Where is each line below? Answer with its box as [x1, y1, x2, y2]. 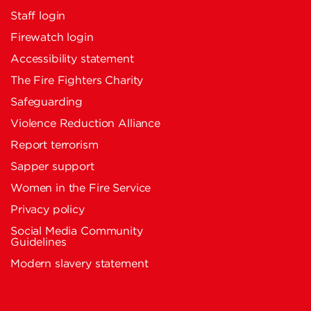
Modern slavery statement [10, 258, 149, 269]
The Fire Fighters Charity [10, 75, 144, 86]
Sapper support [10, 161, 94, 172]
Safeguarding [10, 96, 83, 108]
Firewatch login [10, 32, 94, 43]
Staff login [10, 10, 66, 22]
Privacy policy [10, 204, 85, 215]
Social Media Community [10, 226, 143, 237]
